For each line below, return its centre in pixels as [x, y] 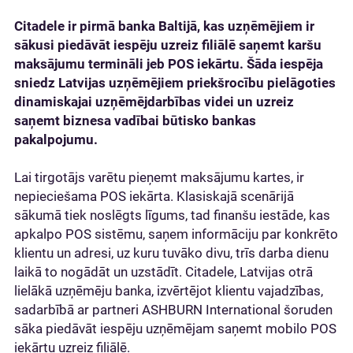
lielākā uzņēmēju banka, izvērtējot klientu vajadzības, [169, 290]
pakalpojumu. [59, 139]
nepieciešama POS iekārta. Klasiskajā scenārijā [154, 196]
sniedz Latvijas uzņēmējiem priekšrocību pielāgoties [175, 82]
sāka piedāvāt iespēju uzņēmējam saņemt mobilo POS [175, 328]
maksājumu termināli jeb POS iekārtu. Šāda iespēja [169, 63]
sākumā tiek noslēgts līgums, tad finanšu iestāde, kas [172, 215]
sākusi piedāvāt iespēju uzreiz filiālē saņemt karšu [168, 45]
